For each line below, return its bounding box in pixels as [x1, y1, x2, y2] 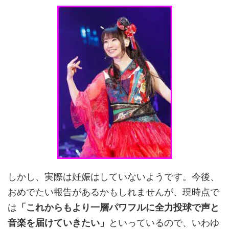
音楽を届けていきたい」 [8, 217, 109, 228]
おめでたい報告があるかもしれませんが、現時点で [8, 187, 219, 197]
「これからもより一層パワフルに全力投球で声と [17, 202, 219, 213]
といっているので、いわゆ [109, 217, 219, 228]
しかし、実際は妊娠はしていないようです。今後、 [8, 171, 219, 182]
